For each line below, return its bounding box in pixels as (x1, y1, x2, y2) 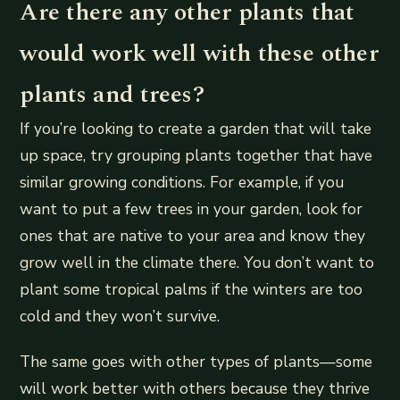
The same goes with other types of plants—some (20, 351, 373, 373)
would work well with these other (20, 36, 379, 72)
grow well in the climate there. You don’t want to (20, 252, 375, 274)
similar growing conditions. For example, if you (20, 171, 345, 194)
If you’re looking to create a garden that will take (20, 118, 372, 140)
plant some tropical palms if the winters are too (20, 279, 363, 301)
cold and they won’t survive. (20, 305, 221, 328)
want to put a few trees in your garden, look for (20, 198, 363, 221)
